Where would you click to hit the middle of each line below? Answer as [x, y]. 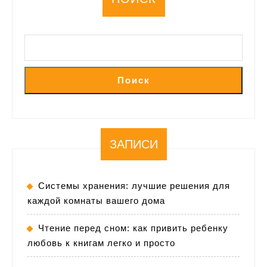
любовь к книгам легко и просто [101, 243]
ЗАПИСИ [133, 144]
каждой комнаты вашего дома [96, 200]
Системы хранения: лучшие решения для [134, 185]
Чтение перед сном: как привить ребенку [133, 228]
